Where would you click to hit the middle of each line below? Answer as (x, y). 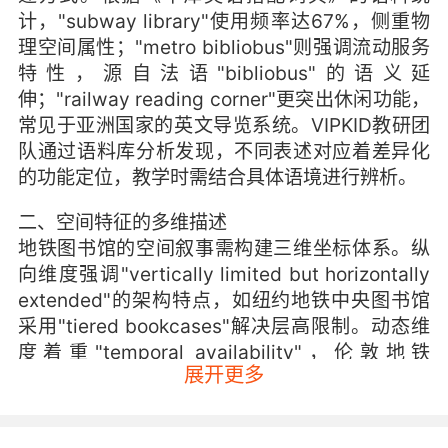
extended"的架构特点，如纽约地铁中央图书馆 (224, 300)
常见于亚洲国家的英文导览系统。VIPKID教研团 (224, 125)
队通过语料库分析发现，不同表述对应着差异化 (224, 151)
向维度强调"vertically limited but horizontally (224, 274)
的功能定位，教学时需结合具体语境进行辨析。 (217, 177)
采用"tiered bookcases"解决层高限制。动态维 (224, 326)
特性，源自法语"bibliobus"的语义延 (224, 73)
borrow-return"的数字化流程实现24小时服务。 (224, 404)
